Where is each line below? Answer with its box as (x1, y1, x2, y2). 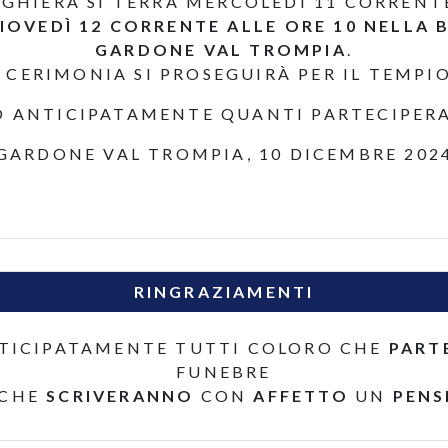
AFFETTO (253, 386, 349, 405)
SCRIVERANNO (46, 386, 195, 405)
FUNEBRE (176, 362, 272, 381)
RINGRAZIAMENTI (133, 282, 315, 301)
